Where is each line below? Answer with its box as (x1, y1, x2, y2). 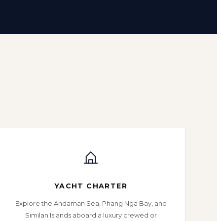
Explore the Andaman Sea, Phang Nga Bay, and (15, 199, 167, 207)
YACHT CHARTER (54, 182, 128, 190)
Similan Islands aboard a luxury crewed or (25, 211, 157, 219)
